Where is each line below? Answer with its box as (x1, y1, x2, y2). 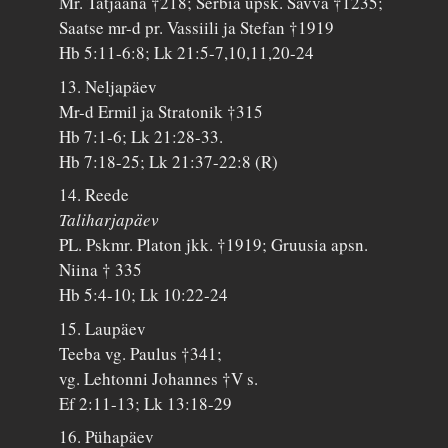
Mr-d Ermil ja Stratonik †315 (59, 99, 264, 123)
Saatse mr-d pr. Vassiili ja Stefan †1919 (59, 16, 335, 40)
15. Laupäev (59, 316, 147, 340)
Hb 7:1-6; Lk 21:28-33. (59, 124, 224, 148)
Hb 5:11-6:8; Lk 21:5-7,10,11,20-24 (59, 41, 315, 65)
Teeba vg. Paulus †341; (59, 341, 223, 365)
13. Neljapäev (59, 74, 158, 98)
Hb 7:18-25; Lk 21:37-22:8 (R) (59, 149, 279, 173)
